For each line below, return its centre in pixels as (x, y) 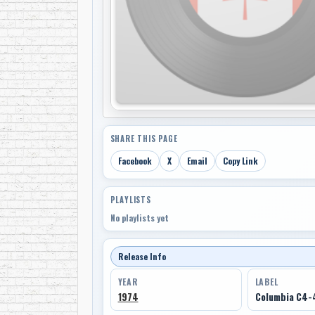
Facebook (135, 161)
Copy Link (240, 161)
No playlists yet (139, 218)
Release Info (142, 257)
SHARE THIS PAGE (144, 139)
